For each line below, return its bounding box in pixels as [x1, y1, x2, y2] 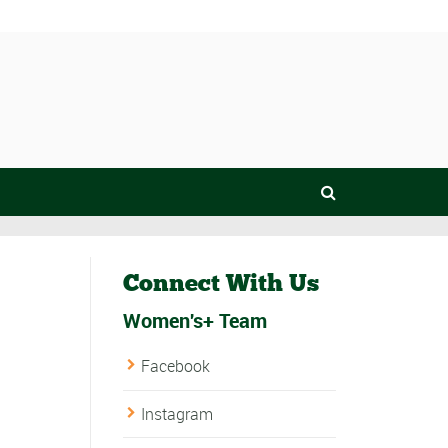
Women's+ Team [122, 307, 267, 335]
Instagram [140, 402, 213, 425]
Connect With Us [122, 268, 319, 298]
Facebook [140, 355, 210, 378]
